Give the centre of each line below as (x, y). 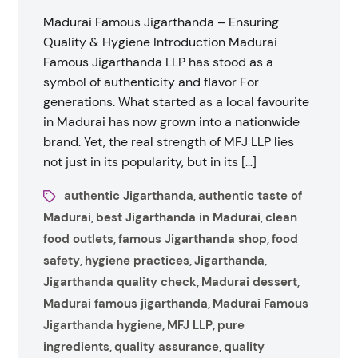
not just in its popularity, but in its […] (150, 162)
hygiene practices (137, 261)
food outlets (79, 239)
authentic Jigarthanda (129, 196)
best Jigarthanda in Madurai (179, 217)
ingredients (77, 347)
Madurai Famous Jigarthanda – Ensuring (161, 22)
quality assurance (167, 347)
